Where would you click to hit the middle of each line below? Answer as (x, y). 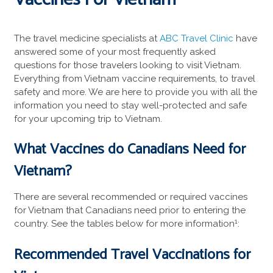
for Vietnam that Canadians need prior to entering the (129, 211)
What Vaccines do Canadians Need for (129, 150)
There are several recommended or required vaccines (130, 197)
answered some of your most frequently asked (115, 51)
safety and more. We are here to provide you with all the (135, 92)
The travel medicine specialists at (87, 38)
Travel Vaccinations (170, 255)
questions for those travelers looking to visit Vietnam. (127, 65)
